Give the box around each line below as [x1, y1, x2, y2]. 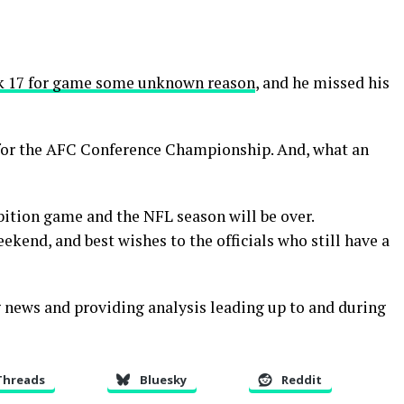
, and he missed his [255, 72, 390, 94]
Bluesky [140, 372, 187, 389]
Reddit [281, 372, 322, 389]
